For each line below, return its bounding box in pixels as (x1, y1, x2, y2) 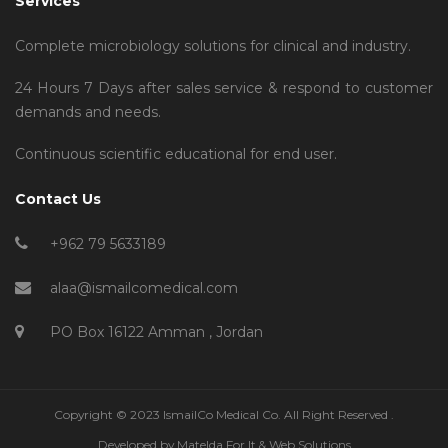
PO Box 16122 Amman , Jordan (50, 322, 263, 341)
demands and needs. (15, 102, 161, 121)
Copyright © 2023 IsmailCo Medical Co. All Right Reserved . (54, 406, 394, 422)
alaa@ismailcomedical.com (50, 278, 238, 297)
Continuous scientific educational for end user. (15, 144, 337, 163)
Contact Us (15, 189, 101, 208)
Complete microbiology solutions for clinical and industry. (15, 36, 411, 55)
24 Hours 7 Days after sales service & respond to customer (15, 78, 433, 97)
